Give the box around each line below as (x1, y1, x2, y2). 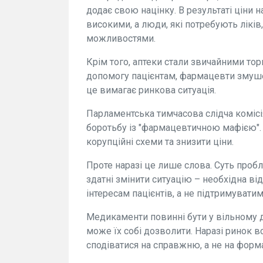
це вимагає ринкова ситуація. (86, 85, 216, 96)
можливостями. (86, 33, 156, 44)
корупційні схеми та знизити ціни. (86, 136, 234, 147)
